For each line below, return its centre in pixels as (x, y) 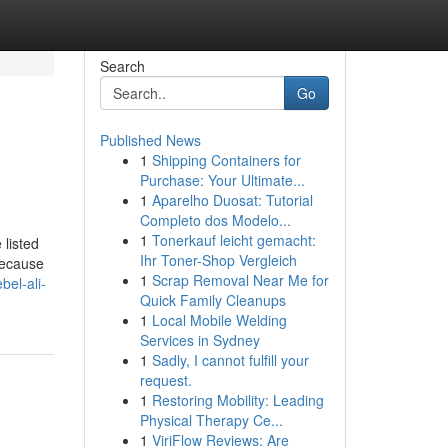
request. (165, 380)
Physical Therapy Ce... (211, 420)
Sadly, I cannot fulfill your (230, 360)
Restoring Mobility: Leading (237, 400)
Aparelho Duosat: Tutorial (232, 200)
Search (122, 66)
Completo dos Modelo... (215, 220)
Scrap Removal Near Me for (240, 280)
